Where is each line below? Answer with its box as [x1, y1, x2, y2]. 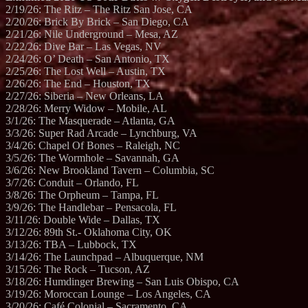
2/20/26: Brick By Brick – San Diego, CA [5, 16, 189, 28]
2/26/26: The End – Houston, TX [5, 78, 151, 90]
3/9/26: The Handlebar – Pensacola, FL [5, 201, 177, 214]
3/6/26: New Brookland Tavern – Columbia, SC [5, 164, 214, 177]
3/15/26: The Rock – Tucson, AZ [5, 263, 150, 276]
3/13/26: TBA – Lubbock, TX [5, 239, 137, 251]
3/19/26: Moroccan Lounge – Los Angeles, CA [5, 288, 211, 300]
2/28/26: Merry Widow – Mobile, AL [5, 102, 167, 115]
